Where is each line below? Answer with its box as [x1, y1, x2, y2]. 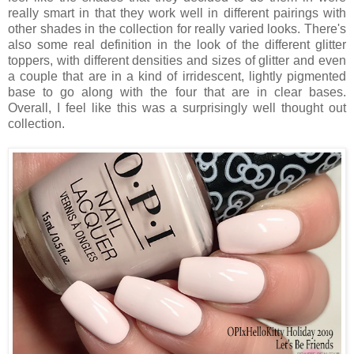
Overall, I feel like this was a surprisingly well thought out [8, 101, 346, 115]
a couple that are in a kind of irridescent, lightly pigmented [8, 70, 346, 84]
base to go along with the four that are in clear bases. [8, 85, 346, 100]
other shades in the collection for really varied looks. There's [8, 22, 346, 36]
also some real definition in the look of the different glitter [8, 38, 346, 52]
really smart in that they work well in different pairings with [8, 6, 346, 21]
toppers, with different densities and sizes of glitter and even [8, 54, 346, 68]
